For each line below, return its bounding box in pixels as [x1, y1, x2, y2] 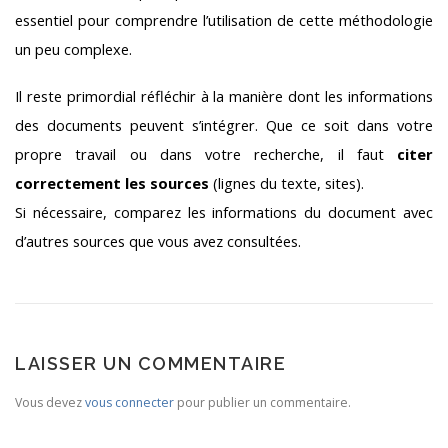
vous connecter [85, 394, 174, 412]
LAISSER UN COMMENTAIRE [15, 353, 286, 375]
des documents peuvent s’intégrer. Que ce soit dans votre [15, 114, 433, 135]
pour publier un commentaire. [174, 394, 351, 412]
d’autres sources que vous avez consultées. [15, 230, 301, 251]
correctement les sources [15, 172, 209, 193]
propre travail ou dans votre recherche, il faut [15, 143, 397, 164]
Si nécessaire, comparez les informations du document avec [15, 201, 433, 222]
